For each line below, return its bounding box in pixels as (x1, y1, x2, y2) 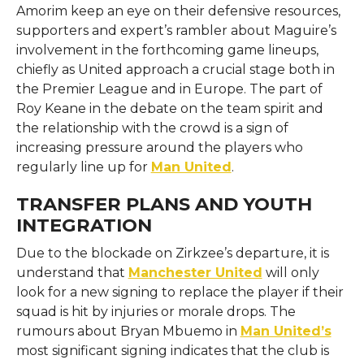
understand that (15, 264, 128, 280)
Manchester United (128, 264, 262, 280)
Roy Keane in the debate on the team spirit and (15, 100, 323, 116)
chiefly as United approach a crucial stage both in (15, 61, 335, 77)
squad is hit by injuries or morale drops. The (15, 303, 296, 319)
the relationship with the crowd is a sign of (15, 119, 288, 136)
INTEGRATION (15, 213, 152, 236)
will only (262, 264, 319, 280)
